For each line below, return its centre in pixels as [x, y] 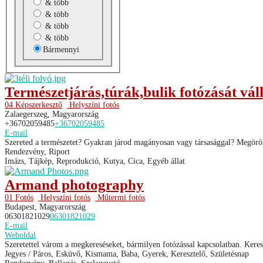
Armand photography [74, 184]
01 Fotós [19, 197]
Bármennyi [61, 49]
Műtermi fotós [120, 197]
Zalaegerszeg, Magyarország [52, 114]
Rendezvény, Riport [37, 151]
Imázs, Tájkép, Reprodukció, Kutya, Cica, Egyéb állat [95, 161]
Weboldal [20, 235]
